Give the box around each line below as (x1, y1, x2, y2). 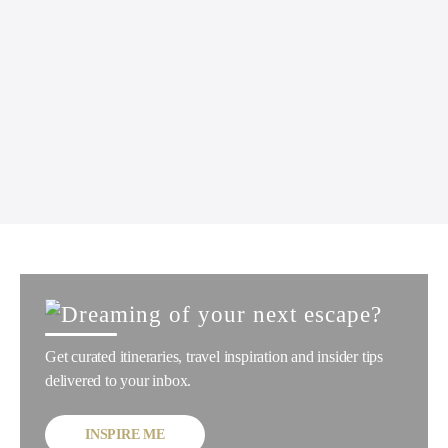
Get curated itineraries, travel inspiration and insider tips (45, 347, 383, 367)
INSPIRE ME (85, 427, 165, 443)
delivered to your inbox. (45, 371, 192, 391)
